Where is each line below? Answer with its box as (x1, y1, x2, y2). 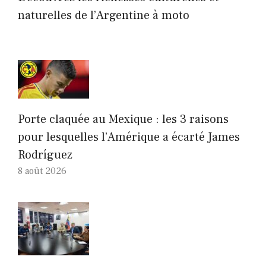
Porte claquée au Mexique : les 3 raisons (18, 112, 229, 128)
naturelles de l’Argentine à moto (18, 8, 189, 24)
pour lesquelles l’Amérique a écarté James (18, 129, 240, 145)
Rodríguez (18, 147, 72, 163)
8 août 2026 (18, 165, 66, 178)
